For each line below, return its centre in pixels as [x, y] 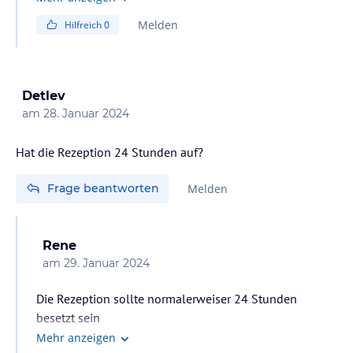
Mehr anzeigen [76, 338]
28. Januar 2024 [86, 113]
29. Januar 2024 [107, 263]
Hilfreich [84, 24]
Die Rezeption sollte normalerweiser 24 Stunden [167, 298]
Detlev [44, 95]
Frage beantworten [103, 188]
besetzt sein [68, 317]
